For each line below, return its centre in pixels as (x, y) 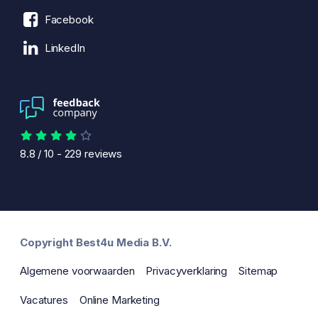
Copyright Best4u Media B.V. (96, 242)
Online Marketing (119, 300)
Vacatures (44, 300)
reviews (102, 153)
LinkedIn (65, 48)
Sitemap (258, 271)
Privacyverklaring (187, 271)
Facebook (69, 19)
